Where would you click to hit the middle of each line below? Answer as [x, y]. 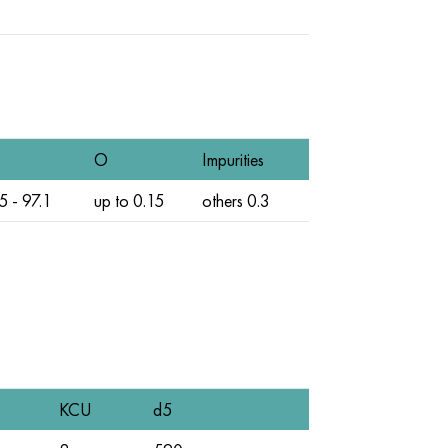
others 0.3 [235, 200]
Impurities [232, 159]
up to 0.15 [128, 200]
